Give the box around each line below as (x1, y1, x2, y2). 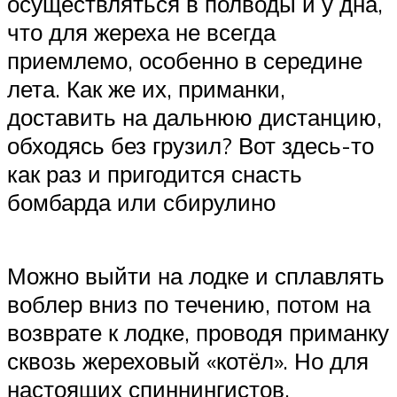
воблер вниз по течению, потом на (7, 290, 370, 319)
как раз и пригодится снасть (7, 160, 302, 189)
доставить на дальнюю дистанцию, (7, 103, 382, 132)
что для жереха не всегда (7, 18, 276, 47)
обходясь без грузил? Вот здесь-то (7, 131, 374, 160)
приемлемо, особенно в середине (7, 46, 362, 75)
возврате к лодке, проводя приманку (7, 318, 389, 347)
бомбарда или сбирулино (7, 188, 276, 217)
